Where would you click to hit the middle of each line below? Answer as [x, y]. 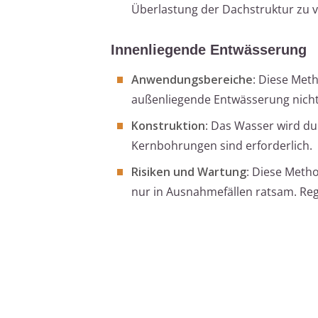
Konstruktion [168, 125]
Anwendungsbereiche [192, 79]
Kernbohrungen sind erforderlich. [222, 145]
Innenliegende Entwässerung [209, 49]
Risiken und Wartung [189, 171]
